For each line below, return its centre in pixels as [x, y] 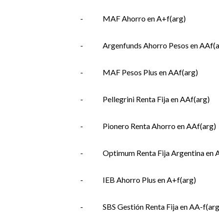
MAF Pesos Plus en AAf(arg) [150, 72]
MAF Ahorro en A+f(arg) [144, 18]
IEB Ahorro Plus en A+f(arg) [149, 180]
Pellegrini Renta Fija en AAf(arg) [156, 99]
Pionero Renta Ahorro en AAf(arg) [159, 126]
